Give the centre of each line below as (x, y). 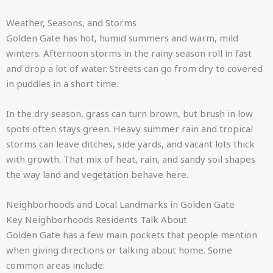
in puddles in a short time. (62, 83)
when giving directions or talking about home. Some (119, 250)
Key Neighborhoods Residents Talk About (97, 219)
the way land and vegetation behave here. (97, 174)
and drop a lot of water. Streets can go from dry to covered (134, 68)
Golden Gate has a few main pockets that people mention (132, 235)
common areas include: (55, 265)
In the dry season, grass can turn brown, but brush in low (129, 113)
